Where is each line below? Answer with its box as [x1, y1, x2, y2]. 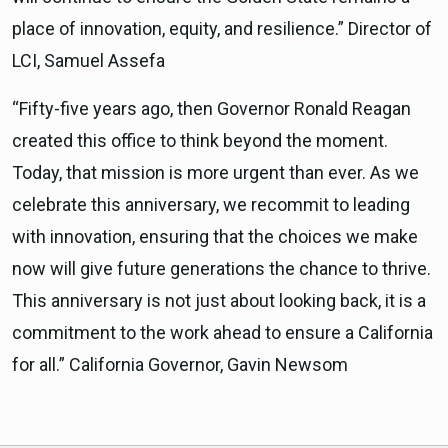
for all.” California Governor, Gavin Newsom [12, 354, 348, 376]
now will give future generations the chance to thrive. [12, 258, 431, 280]
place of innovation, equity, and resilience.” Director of [12, 18, 432, 40]
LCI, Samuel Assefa [12, 50, 165, 72]
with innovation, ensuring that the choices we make [12, 226, 418, 248]
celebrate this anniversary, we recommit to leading [12, 194, 410, 216]
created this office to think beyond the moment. [12, 130, 388, 152]
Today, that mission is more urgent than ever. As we [12, 162, 419, 184]
